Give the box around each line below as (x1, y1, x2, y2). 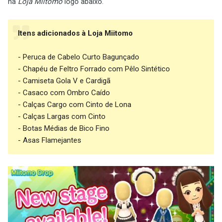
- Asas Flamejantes (18, 136, 81, 145)
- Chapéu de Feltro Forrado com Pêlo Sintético (18, 64, 170, 74)
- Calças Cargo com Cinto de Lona (18, 100, 131, 110)
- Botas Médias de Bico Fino (18, 124, 110, 133)
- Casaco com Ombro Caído (18, 88, 110, 98)
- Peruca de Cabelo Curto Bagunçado (18, 53, 139, 62)
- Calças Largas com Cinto (18, 112, 106, 121)
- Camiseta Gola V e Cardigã (18, 76, 111, 86)
